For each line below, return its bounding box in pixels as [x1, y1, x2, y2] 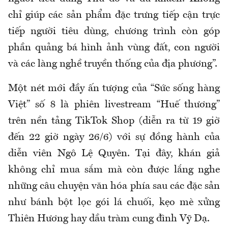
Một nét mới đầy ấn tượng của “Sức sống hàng [8, 83, 220, 94]
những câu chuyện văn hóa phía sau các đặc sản [8, 181, 220, 191]
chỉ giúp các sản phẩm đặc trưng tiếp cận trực [8, 10, 220, 20]
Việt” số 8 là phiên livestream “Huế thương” [8, 99, 220, 110]
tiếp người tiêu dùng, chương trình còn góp [8, 26, 220, 37]
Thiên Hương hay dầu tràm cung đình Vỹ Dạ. [8, 213, 210, 224]
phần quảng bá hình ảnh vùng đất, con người [8, 42, 220, 53]
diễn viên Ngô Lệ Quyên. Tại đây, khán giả [8, 148, 220, 159]
